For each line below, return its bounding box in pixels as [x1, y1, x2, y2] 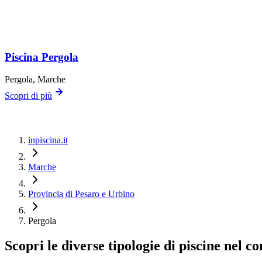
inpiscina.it [28, 135, 68, 146]
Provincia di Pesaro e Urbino [28, 189, 135, 199]
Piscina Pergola [5, 50, 78, 63]
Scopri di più [5, 91, 52, 101]
